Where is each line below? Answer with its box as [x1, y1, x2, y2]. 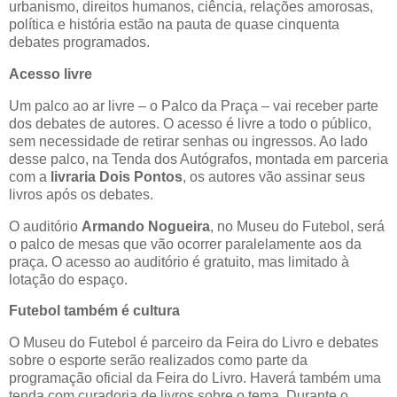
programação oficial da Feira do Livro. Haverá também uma [9, 370, 381, 386]
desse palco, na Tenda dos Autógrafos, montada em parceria [9, 151, 388, 167]
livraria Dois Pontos [51, 168, 183, 184]
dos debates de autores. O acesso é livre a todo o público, [9, 115, 371, 131]
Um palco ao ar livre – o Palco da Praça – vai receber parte [9, 97, 378, 113]
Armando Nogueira [82, 218, 210, 234]
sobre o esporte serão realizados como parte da [9, 353, 307, 369]
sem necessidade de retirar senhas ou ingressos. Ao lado [9, 133, 368, 149]
